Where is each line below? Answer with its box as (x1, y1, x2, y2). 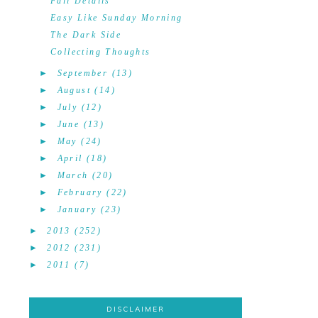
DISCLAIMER (106, 305, 165, 314)
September (57, 68, 109, 78)
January (57, 204, 97, 214)
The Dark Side (50, 30, 122, 40)
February (57, 187, 103, 197)
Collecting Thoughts (50, 47, 151, 57)
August (57, 85, 91, 95)
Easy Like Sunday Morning (50, 13, 183, 23)
